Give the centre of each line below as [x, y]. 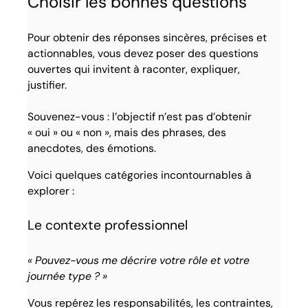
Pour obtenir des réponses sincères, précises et [147, 37]
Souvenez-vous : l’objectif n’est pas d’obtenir [140, 116]
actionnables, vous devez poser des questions [143, 53]
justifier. [47, 85]
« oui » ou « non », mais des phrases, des [127, 132]
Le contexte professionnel [108, 225]
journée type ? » [68, 276]
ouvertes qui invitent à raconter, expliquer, [134, 69]
